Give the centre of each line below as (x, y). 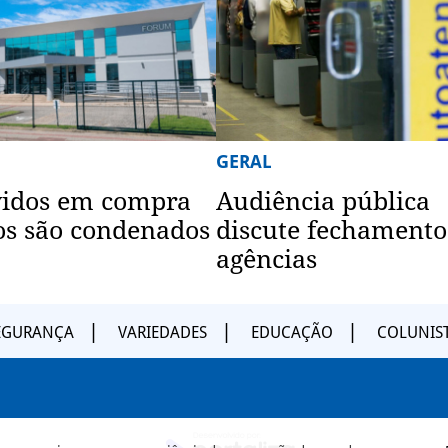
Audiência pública (323, 201)
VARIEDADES (162, 332)
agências (266, 259)
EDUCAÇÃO (292, 332)
